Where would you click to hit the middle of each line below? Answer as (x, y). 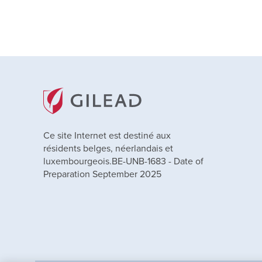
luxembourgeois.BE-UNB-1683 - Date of (123, 161)
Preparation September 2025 (102, 174)
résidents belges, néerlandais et (108, 148)
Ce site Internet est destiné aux (107, 135)
